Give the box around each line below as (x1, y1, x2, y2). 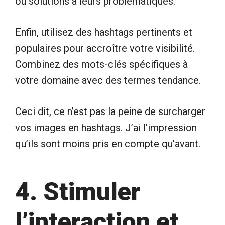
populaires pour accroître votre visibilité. (15, 42, 195, 54)
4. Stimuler (15, 177, 141, 206)
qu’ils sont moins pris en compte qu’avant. (15, 137, 200, 150)
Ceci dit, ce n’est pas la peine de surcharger (15, 105, 205, 118)
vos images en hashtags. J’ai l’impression (15, 121, 197, 134)
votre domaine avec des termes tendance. (15, 74, 201, 86)
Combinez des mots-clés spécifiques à (15, 58, 188, 70)
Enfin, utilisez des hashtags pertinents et (15, 26, 192, 38)
